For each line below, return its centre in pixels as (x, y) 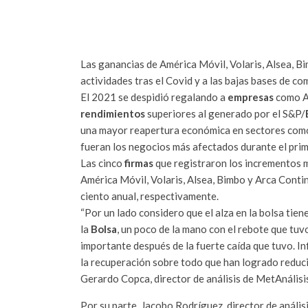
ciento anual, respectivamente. (150, 196)
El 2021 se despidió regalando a (154, 97)
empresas (252, 97)
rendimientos (114, 113)
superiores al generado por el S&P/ (226, 113)
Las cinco (102, 163)
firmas (140, 163)
